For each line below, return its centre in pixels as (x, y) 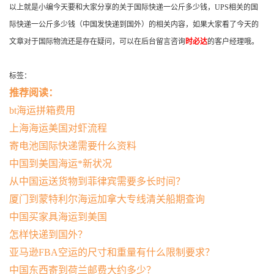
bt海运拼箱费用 (42, 111)
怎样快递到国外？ (48, 235)
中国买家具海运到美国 (58, 217)
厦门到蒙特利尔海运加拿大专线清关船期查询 (107, 199)
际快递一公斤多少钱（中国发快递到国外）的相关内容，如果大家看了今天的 (134, 25)
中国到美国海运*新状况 (61, 164)
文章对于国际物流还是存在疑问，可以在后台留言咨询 (97, 42)
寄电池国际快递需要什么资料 (73, 146)
